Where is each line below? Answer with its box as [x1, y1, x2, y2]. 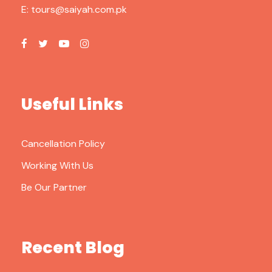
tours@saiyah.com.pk [31, 3, 127, 16]
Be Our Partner [21, 181, 87, 194]
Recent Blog [21, 236, 124, 259]
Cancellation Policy [21, 137, 105, 151]
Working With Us [21, 159, 93, 172]
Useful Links [21, 93, 123, 116]
